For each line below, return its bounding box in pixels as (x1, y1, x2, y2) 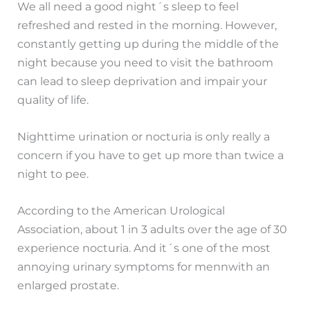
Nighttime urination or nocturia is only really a (17, 129, 271, 143)
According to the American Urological (17, 203, 226, 218)
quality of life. (17, 92, 89, 107)
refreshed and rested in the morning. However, (17, 17, 277, 32)
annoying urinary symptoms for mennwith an (17, 259, 271, 274)
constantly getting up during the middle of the (17, 36, 280, 51)
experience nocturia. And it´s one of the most (17, 241, 271, 255)
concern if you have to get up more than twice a (17, 147, 284, 162)
